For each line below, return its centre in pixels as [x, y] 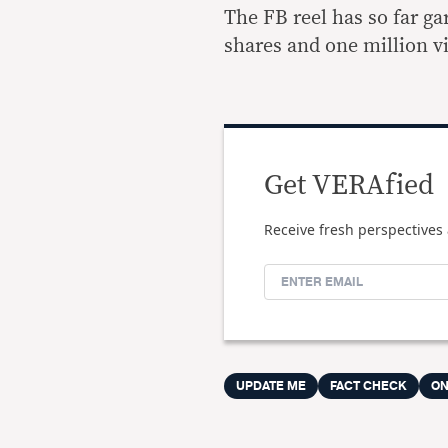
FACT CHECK [368, 385]
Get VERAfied [349, 185]
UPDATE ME [271, 385]
